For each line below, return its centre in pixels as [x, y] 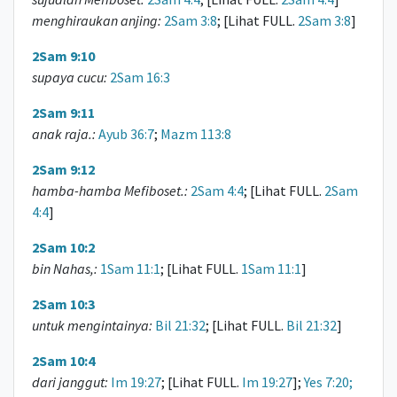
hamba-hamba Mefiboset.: [110, 191]
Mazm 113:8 [196, 134]
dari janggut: [70, 382]
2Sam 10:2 [63, 248]
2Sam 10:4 [63, 361]
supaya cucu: [70, 78]
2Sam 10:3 [63, 304]
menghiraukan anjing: [97, 21]
